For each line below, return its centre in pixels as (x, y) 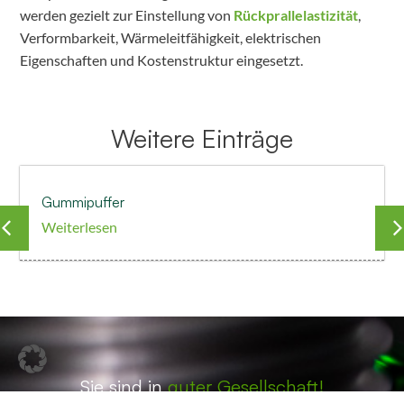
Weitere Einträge (202, 139)
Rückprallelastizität (296, 15)
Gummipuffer (83, 202)
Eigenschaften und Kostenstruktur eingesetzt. (162, 60)
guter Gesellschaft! (243, 386)
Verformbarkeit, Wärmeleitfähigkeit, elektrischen (171, 38)
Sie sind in (121, 386)
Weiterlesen (80, 227)
